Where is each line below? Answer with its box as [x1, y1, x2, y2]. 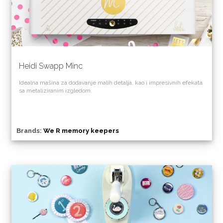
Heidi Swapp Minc [18, 61, 83, 71]
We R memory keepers [43, 127, 119, 135]
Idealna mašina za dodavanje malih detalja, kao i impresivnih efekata [18, 79, 203, 87]
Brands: [16, 127, 43, 135]
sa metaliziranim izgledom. [18, 87, 92, 95]
